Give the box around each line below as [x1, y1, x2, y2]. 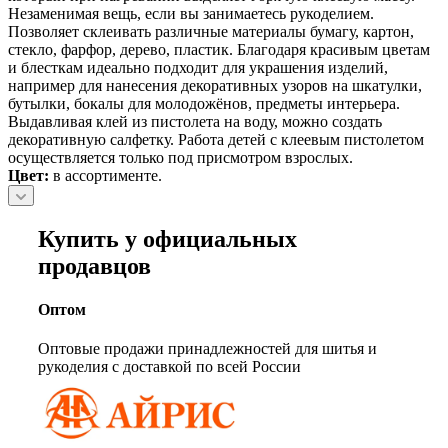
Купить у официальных [38, 225, 297, 252]
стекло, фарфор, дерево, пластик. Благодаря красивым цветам [8, 40, 430, 58]
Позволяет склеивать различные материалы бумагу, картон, [8, 22, 414, 40]
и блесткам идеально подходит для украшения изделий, [8, 58, 388, 76]
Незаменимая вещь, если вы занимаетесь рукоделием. [8, 4, 374, 22]
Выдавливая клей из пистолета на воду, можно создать [8, 112, 382, 130]
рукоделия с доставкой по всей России [38, 358, 301, 376]
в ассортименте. [53, 166, 162, 184]
